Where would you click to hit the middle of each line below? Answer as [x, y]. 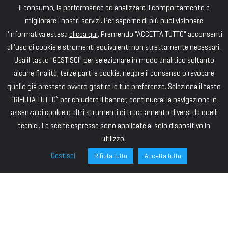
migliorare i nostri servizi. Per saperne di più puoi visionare [114, 21]
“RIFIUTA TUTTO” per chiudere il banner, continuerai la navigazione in [114, 99]
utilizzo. [114, 139]
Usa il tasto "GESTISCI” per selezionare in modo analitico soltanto [114, 60]
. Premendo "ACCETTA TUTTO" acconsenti [160, 34]
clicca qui [83, 34]
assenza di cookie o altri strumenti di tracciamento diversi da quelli [114, 113]
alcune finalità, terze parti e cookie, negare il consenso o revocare [114, 74]
